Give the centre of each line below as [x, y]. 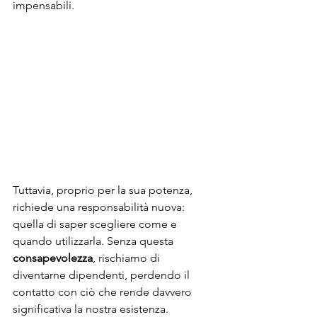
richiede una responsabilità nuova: [100, 207]
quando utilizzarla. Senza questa [94, 241]
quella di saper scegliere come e [96, 224]
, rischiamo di [128, 258]
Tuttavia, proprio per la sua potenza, [104, 190]
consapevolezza [53, 258]
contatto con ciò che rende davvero [104, 292]
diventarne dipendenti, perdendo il [103, 275]
